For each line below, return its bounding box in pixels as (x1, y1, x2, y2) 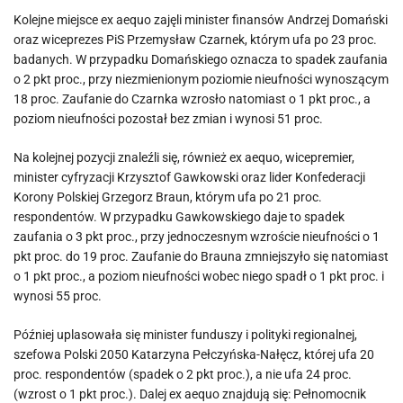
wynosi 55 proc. (13, 289, 102, 303)
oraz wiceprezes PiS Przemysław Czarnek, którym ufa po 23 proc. (13, 32, 377, 47)
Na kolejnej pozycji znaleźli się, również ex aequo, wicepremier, (13, 150, 354, 165)
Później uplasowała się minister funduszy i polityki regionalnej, (13, 327, 357, 342)
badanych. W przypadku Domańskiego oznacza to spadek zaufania (13, 52, 388, 67)
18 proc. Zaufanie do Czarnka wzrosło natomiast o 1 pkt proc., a (13, 92, 371, 106)
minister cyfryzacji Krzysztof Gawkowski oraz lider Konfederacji (13, 170, 365, 184)
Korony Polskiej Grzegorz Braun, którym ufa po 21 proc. (13, 190, 322, 204)
